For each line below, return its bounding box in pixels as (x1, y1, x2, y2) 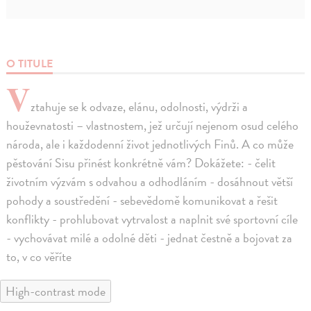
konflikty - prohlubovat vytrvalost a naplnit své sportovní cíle (6, 210, 299, 229)
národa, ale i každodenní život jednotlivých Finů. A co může (6, 135, 294, 154)
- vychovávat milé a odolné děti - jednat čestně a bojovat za (6, 228, 293, 248)
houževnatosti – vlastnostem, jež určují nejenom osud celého (6, 116, 299, 135)
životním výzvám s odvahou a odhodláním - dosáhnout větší (6, 172, 294, 192)
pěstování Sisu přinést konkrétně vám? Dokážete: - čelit (6, 153, 276, 173)
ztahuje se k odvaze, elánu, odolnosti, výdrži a (31, 97, 249, 117)
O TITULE (6, 56, 53, 73)
